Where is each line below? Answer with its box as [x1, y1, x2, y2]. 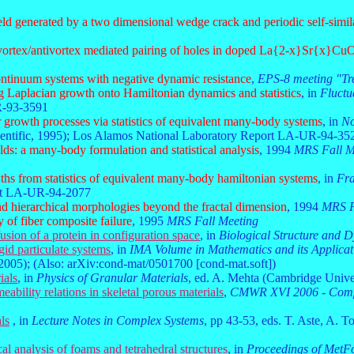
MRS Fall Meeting [167, 214, 258, 228]
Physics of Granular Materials [36, 271, 188, 284]
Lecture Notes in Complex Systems [32, 314, 204, 327]
